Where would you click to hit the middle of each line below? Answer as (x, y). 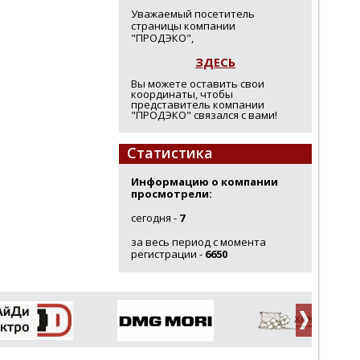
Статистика (170, 153)
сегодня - (155, 218)
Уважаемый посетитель (193, 14)
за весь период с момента (198, 242)
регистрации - (168, 254)
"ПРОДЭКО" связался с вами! (204, 115)
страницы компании (183, 26)
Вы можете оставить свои (198, 84)
